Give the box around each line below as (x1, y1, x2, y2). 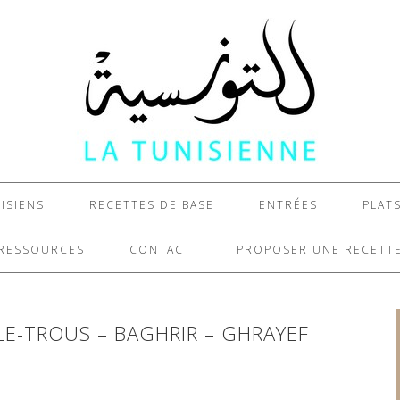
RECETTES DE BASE (89, 197, 214, 212)
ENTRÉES (259, 197, 318, 212)
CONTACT (129, 242, 192, 257)
